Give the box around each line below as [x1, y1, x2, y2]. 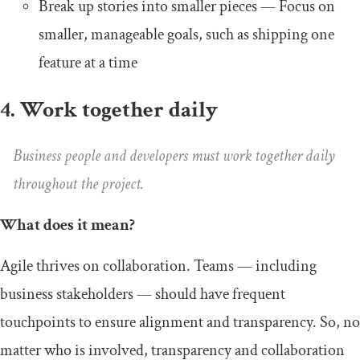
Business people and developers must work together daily [13, 145, 335, 167]
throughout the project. [13, 174, 144, 195]
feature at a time [39, 52, 137, 74]
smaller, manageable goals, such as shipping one [39, 24, 334, 46]
